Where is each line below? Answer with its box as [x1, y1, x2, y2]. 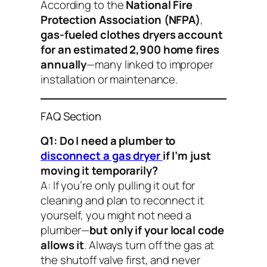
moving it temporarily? [41, 162, 158, 178]
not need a [135, 207, 192, 223]
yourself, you [41, 207, 107, 223]
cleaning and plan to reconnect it [41, 192, 204, 208]
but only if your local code [89, 222, 224, 238]
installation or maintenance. [41, 72, 178, 88]
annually [41, 57, 87, 73]
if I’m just [162, 147, 211, 163]
